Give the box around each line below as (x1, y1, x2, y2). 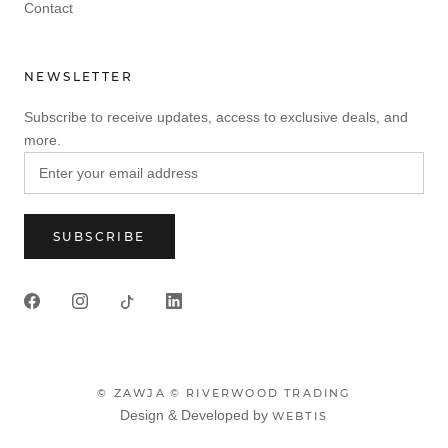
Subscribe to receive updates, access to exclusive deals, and (24, 108, 408, 125)
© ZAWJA (97, 385, 166, 400)
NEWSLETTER (24, 68, 133, 84)
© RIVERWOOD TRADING (169, 385, 351, 400)
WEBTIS (271, 408, 329, 423)
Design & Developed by (119, 406, 272, 423)
